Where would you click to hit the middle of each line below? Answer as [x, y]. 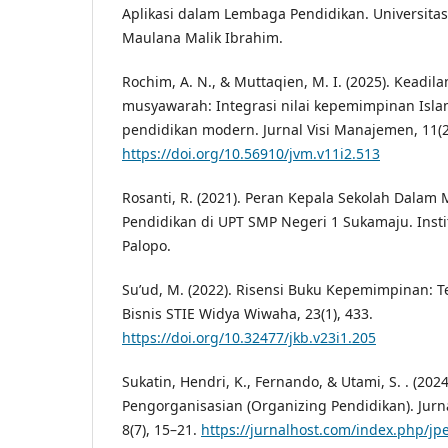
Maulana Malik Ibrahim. [202, 38]
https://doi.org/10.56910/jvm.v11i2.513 [251, 154]
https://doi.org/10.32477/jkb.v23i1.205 [249, 338]
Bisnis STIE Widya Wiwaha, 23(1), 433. [247, 314]
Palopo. [146, 246]
